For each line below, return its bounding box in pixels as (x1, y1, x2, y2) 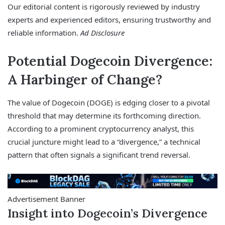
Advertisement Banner (8, 194, 85, 204)
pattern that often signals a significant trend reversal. (8, 149, 190, 160)
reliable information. (8, 28, 80, 38)
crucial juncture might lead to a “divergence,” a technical (8, 136, 200, 147)
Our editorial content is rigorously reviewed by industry (8, 2, 200, 12)
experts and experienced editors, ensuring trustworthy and (8, 15, 211, 25)
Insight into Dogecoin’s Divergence (8, 206, 207, 221)
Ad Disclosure (80, 28, 125, 38)
